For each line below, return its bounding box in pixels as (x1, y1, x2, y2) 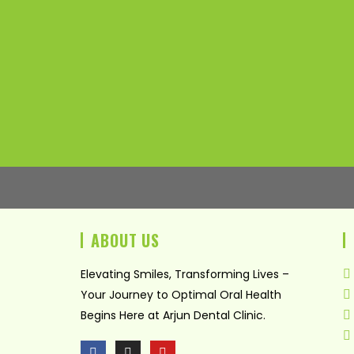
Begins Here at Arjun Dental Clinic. (81, 307, 265, 323)
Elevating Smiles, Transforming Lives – (81, 265, 289, 282)
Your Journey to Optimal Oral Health (81, 286, 281, 303)
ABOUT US (91, 228, 160, 252)
